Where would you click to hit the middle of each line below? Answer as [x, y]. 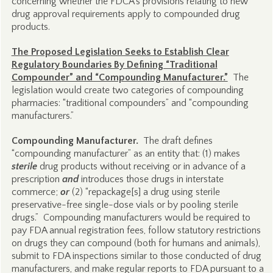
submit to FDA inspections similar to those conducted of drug [136, 256]
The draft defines [175, 141]
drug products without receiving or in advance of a [141, 166]
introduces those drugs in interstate [151, 179]
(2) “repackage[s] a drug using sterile [144, 192]
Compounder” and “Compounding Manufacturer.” [119, 77]
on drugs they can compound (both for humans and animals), [136, 243]
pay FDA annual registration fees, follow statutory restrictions [136, 230]
